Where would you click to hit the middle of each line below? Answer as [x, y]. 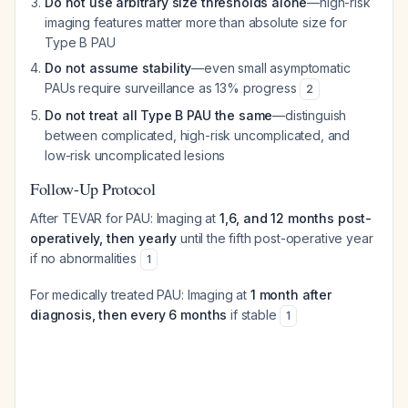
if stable [254, 315]
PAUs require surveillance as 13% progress [173, 88]
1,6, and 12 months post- [296, 218]
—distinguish [310, 115]
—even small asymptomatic [271, 68]
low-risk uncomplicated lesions [135, 155]
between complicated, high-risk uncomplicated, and [198, 135]
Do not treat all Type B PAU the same [159, 115]
